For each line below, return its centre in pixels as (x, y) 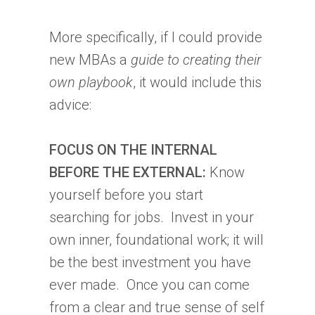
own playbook (91, 82)
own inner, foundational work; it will (156, 239)
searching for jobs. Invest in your (152, 217)
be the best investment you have (150, 262)
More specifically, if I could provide (156, 37)
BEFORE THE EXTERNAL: (129, 172)
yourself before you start (126, 194)
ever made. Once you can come (149, 284)
